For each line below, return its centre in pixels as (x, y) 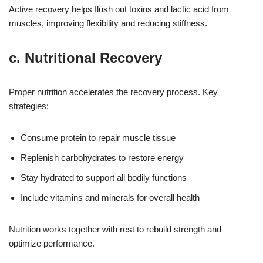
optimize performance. (52, 244)
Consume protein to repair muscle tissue (98, 138)
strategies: (29, 106)
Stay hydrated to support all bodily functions (104, 178)
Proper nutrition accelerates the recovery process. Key (113, 92)
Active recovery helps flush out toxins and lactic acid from (119, 9)
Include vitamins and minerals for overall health (110, 198)
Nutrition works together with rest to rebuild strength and (115, 230)
